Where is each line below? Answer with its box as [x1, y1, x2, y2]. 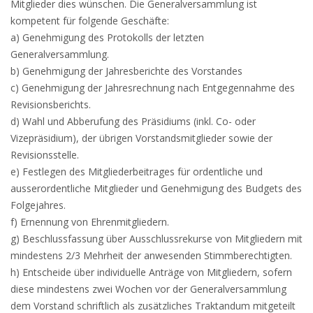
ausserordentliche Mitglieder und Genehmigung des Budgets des [10, 182, 302, 195]
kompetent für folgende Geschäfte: [10, 14, 169, 27]
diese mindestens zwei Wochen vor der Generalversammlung [10, 282, 286, 296]
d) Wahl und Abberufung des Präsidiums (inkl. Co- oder [10, 115, 256, 128]
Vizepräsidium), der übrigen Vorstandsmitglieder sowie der [10, 131, 272, 145]
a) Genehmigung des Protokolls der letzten [10, 31, 204, 44]
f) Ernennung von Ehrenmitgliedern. [10, 215, 169, 228]
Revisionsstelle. [10, 148, 79, 161]
